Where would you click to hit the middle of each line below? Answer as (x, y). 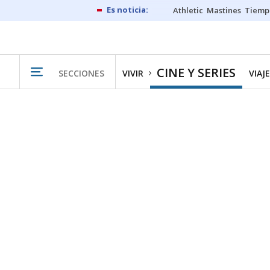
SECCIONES (81, 73)
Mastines (224, 10)
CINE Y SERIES (196, 73)
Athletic (188, 10)
